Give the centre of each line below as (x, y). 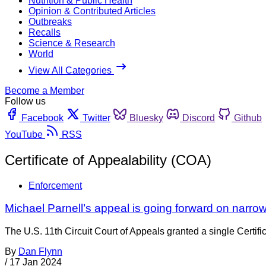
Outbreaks (50, 21)
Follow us (25, 101)
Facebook (42, 118)
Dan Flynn (40, 252)
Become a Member (45, 90)
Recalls (45, 32)
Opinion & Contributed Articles (92, 11)
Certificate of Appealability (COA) (108, 160)
